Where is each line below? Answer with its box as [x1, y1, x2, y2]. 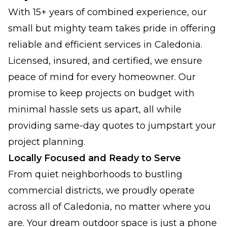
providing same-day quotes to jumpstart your [8, 120, 216, 131]
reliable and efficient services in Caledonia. [8, 39, 202, 50]
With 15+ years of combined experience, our [8, 7, 207, 18]
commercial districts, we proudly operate [8, 185, 195, 196]
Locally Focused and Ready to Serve [8, 153, 181, 164]
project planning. [8, 136, 85, 147]
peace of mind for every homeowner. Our [8, 71, 196, 83]
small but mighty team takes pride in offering [8, 23, 216, 34]
